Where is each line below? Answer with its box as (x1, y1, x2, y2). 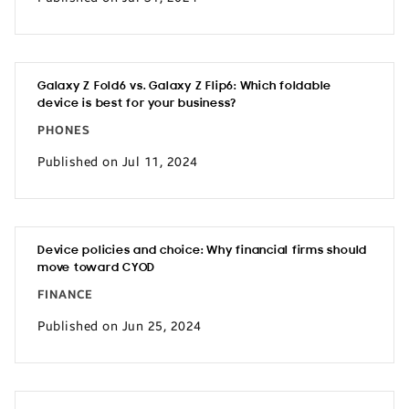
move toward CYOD (37, 262, 156, 274)
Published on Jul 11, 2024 (37, 153, 198, 170)
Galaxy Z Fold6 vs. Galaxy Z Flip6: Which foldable (37, 80, 332, 92)
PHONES (37, 123, 90, 138)
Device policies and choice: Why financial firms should (37, 245, 368, 257)
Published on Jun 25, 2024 (37, 318, 202, 334)
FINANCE (37, 288, 93, 302)
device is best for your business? (37, 98, 237, 110)
